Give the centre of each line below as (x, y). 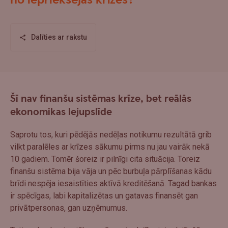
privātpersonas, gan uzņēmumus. (69, 208)
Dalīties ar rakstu (59, 37)
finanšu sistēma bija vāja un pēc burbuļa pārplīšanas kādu (111, 171)
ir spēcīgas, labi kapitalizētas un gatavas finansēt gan (104, 195)
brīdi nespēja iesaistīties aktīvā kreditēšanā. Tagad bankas (113, 183)
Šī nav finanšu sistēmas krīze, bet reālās (101, 98)
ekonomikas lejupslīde (61, 112)
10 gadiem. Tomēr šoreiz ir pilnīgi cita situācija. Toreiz (105, 159)
